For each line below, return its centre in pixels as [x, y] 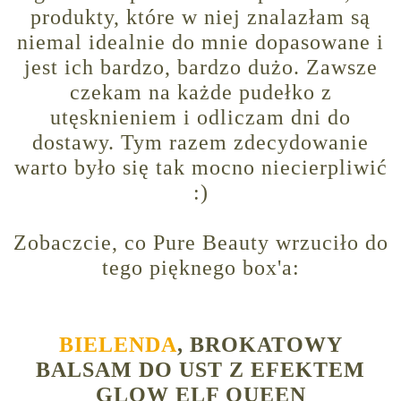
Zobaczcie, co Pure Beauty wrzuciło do [200, 243]
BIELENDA [118, 345]
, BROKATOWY [260, 345]
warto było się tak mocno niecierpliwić [200, 168]
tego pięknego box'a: [200, 268]
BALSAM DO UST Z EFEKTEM [200, 370]
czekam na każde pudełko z [200, 93]
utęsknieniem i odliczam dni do [200, 118]
